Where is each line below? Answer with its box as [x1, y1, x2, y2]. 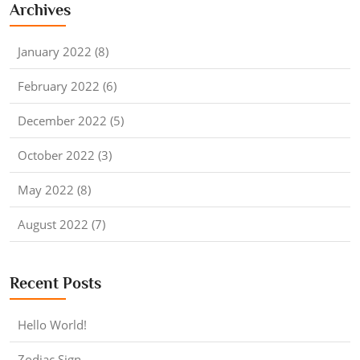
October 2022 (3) [18, 146, 112, 163]
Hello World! [18, 316, 87, 333]
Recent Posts [10, 273, 101, 292]
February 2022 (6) [18, 77, 117, 94]
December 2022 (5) [18, 112, 124, 129]
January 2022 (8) [18, 43, 108, 59]
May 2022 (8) [18, 181, 91, 198]
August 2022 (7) [18, 215, 105, 232]
